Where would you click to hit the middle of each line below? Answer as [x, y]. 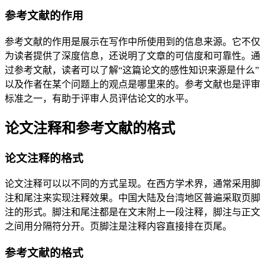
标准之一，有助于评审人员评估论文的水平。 [99, 98]
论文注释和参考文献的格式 [90, 128]
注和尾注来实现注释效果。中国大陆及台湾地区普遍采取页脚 [132, 198]
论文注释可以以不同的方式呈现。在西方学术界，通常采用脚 [132, 184]
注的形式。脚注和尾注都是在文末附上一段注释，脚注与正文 [132, 212]
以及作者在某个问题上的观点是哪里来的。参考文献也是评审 [132, 84]
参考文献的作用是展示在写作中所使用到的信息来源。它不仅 [132, 41]
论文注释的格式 [44, 158]
